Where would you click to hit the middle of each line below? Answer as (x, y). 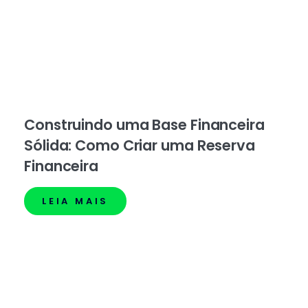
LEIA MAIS (76, 201)
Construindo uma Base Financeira (144, 125)
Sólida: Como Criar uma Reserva (140, 146)
